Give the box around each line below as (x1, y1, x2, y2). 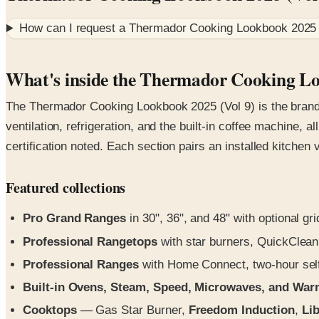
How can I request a (19, 21, 129, 36)
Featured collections (6, 177, 126, 199)
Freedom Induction (188, 303, 295, 318)
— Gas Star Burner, (76, 303, 189, 318)
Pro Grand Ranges (23, 211, 127, 226)
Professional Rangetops (23, 234, 157, 249)
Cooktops (23, 303, 77, 318)
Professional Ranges (23, 257, 140, 271)
